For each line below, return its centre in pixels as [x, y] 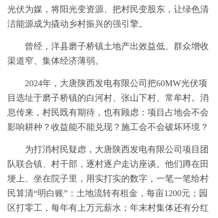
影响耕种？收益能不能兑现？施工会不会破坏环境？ [108, 127]
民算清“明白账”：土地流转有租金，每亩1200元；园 [108, 193]
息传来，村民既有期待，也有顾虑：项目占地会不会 [108, 113]
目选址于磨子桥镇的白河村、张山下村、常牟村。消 [108, 98]
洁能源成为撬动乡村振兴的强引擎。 [77, 24]
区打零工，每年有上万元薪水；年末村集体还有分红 [108, 208]
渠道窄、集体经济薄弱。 [55, 61]
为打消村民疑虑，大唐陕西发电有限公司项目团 [117, 150]
